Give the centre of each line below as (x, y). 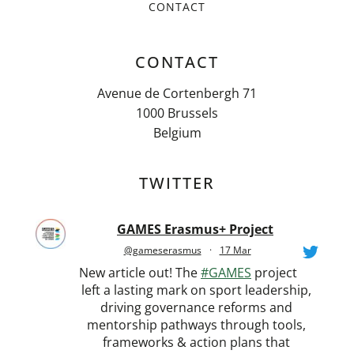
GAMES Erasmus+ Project (195, 230)
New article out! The (140, 273)
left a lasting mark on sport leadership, (196, 290)
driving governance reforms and (196, 308)
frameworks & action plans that (196, 343)
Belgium (177, 133)
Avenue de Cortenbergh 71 (177, 94)
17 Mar (235, 250)
